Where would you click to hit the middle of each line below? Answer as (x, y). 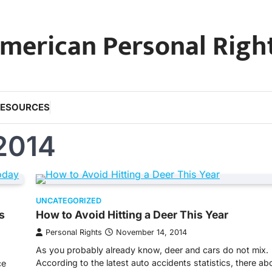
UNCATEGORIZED (69, 201)
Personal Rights (74, 232)
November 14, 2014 (151, 232)
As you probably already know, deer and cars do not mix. (152, 250)
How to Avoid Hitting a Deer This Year (132, 215)
